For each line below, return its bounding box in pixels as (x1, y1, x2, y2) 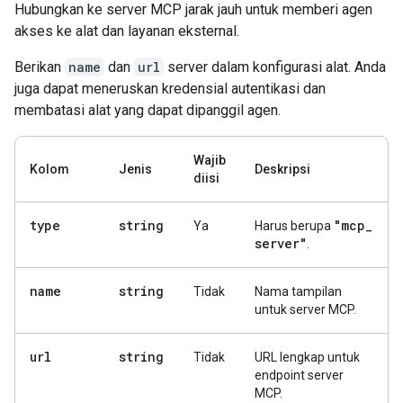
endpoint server (255, 368, 344, 382)
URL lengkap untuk (255, 350, 360, 364)
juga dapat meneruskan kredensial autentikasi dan (14, 80, 326, 97)
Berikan (14, 58, 65, 76)
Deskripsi (255, 162, 310, 176)
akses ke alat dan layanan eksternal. (14, 22, 239, 40)
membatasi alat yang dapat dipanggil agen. (14, 102, 281, 119)
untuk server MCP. (255, 302, 356, 317)
